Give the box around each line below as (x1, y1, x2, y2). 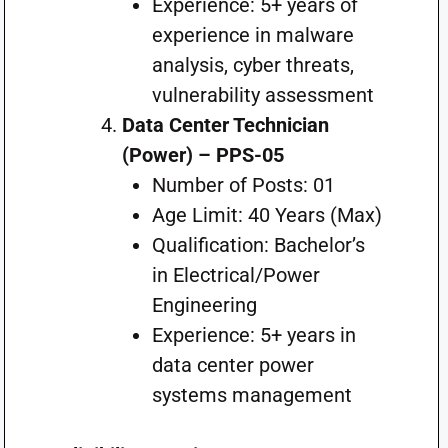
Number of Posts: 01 (151, 173, 335, 197)
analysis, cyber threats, (151, 53, 354, 77)
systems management (151, 383, 352, 407)
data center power (151, 353, 314, 377)
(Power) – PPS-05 (121, 143, 284, 167)
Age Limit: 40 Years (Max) (151, 203, 382, 227)
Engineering (151, 293, 257, 317)
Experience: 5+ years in (151, 323, 356, 347)
